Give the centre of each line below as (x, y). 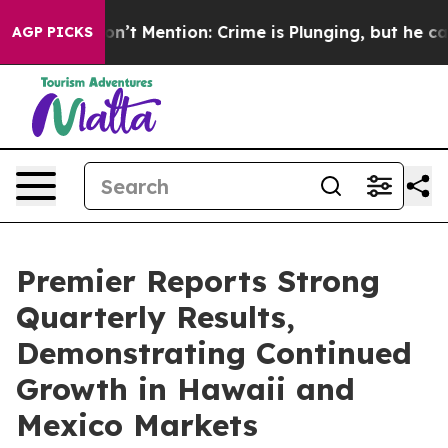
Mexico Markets (137, 425)
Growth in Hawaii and (185, 389)
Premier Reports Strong (198, 281)
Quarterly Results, (155, 317)
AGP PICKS (52, 32)
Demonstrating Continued (214, 353)
